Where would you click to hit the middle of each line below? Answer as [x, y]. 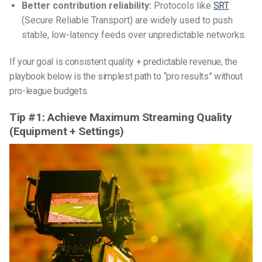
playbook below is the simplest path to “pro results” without [126, 76]
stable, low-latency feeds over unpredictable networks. [134, 35]
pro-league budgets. [49, 91]
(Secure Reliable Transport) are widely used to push [127, 20]
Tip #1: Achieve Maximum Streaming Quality [121, 117]
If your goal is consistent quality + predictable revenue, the [123, 61]
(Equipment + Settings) [67, 131]
